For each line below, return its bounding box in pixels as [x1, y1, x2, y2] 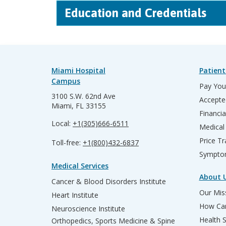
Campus [51, 76, 80, 86]
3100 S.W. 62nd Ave [51, 91, 116, 101]
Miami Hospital [51, 66, 105, 75]
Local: [51, 119, 73, 128]
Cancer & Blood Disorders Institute [51, 177, 166, 186]
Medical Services [51, 161, 108, 171]
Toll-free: [51, 138, 83, 147]
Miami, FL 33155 [51, 101, 106, 110]
